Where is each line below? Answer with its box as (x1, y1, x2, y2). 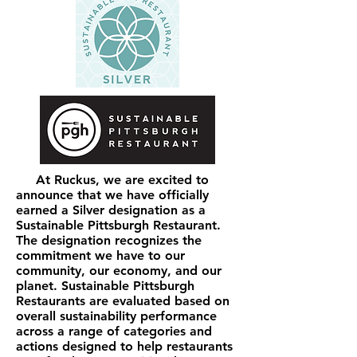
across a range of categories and (16, 324, 212, 339)
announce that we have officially (16, 187, 209, 202)
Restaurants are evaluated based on (16, 293, 229, 308)
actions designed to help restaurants (16, 339, 233, 354)
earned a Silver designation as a (16, 202, 206, 218)
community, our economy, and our (16, 263, 222, 278)
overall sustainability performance (16, 308, 217, 324)
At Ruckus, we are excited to (16, 172, 209, 187)
